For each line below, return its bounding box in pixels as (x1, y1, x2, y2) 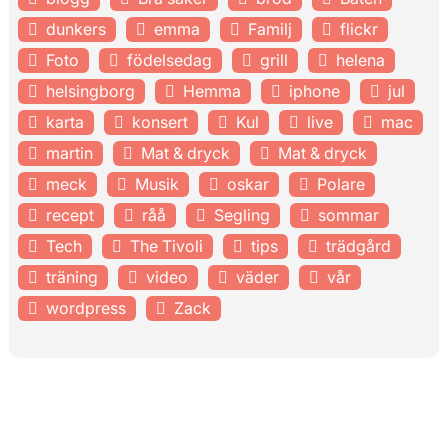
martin (45, 142, 93, 163)
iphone (288, 80, 340, 101)
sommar (317, 204, 379, 225)
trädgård (325, 235, 391, 256)
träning (45, 266, 98, 287)
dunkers (45, 18, 106, 39)
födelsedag (126, 49, 212, 70)
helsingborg (45, 80, 135, 101)
